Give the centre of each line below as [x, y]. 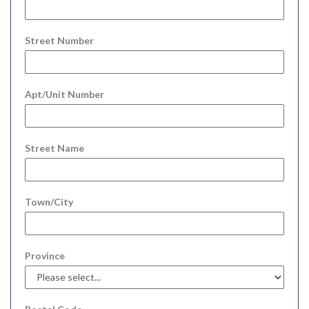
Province [45, 255]
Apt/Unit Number [64, 94]
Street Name [54, 148]
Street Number [59, 40]
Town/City [49, 201]
